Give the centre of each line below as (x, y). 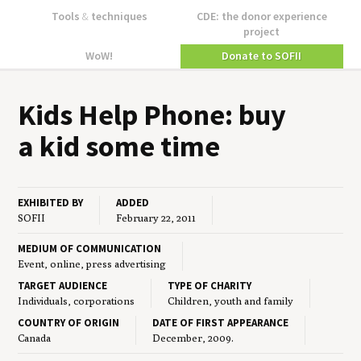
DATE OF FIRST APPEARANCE (221, 322)
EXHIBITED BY (51, 202)
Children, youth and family (231, 300)
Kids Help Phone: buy (152, 114)
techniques (118, 17)
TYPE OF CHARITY (210, 285)
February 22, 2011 (156, 217)
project (262, 32)
